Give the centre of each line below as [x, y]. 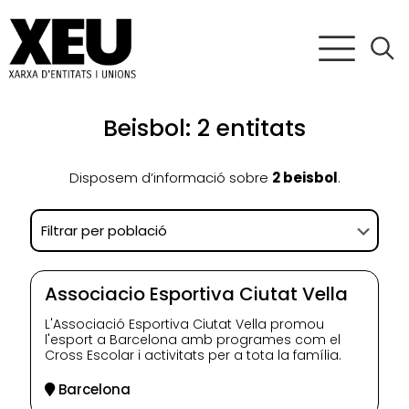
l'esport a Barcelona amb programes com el [193, 340]
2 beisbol [304, 178]
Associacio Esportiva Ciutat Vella [196, 294]
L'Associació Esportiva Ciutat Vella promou [184, 325]
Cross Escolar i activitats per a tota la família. [193, 356]
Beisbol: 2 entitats [204, 129]
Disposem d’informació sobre [170, 178]
